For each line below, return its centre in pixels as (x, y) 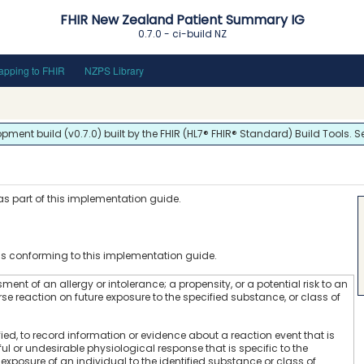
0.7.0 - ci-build (177, 34)
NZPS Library (114, 70)
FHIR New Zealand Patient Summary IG (183, 20)
